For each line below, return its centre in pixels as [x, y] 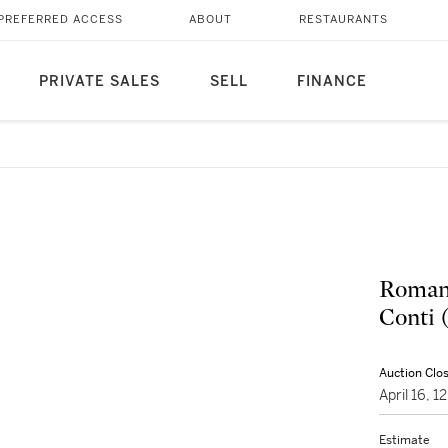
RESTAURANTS [343, 19]
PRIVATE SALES [99, 81]
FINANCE [331, 81]
